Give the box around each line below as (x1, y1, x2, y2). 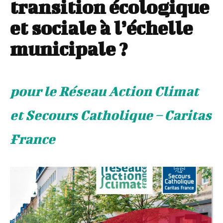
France (10, 131, 55, 147)
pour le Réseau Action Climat (10, 83, 199, 99)
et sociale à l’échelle (10, 17, 193, 39)
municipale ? (10, 38, 127, 60)
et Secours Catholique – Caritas (10, 107, 212, 123)
